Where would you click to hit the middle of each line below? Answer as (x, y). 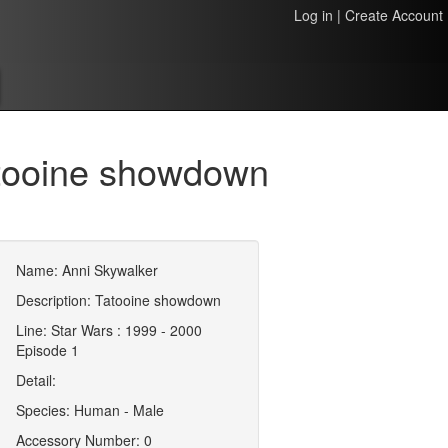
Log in (313, 15)
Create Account (394, 15)
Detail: (36, 380)
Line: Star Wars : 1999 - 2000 (109, 330)
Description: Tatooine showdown (119, 300)
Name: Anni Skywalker (87, 270)
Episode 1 (48, 350)
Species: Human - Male (90, 410)
